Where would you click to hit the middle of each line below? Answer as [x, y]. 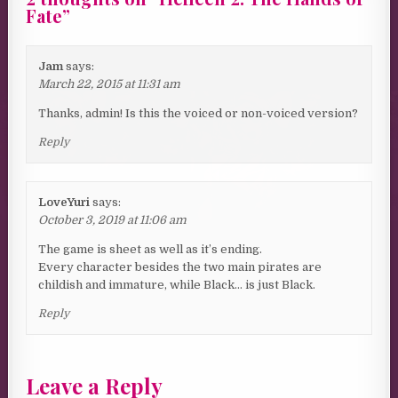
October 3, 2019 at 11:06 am [113, 220]
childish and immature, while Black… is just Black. [177, 285]
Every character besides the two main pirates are [180, 267]
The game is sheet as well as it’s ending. [151, 250]
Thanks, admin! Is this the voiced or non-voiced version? [199, 114]
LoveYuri [64, 203]
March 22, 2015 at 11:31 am [110, 84]
